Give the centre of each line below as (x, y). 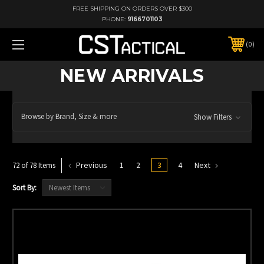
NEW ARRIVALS (132, 75)
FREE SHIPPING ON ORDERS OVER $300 (132, 9)
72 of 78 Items (34, 165)
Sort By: (24, 187)
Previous (91, 165)
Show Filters (213, 117)
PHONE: (114, 19)
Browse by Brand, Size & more (69, 117)
